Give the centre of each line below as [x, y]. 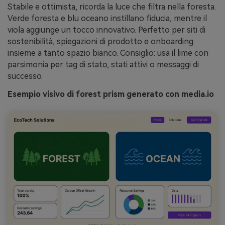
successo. [25, 76]
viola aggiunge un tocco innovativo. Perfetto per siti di [106, 30]
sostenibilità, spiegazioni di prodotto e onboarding [100, 41]
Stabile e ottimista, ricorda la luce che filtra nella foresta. [112, 7]
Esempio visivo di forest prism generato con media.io [111, 94]
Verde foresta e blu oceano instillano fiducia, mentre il [107, 18]
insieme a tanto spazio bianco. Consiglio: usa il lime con [108, 53]
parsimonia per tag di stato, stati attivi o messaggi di [103, 64]
